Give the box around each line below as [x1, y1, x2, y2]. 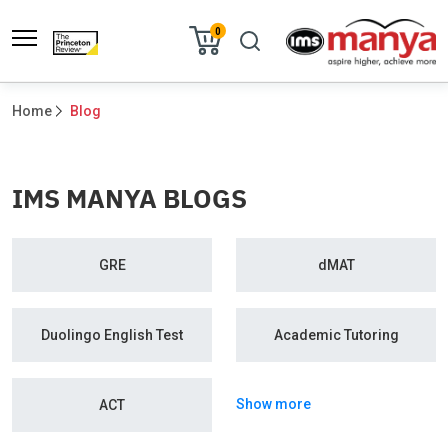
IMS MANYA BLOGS [12, 181, 247, 216]
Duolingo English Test [41, 327, 183, 344]
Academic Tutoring [273, 327, 399, 344]
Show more [236, 396, 311, 413]
